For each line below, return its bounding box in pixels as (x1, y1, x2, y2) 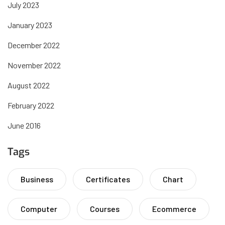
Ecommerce (152, 204, 196, 214)
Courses (90, 204, 120, 214)
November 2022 (8, 60, 61, 70)
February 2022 (8, 100, 54, 110)
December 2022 (8, 40, 60, 50)
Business (21, 174, 53, 184)
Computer (21, 204, 57, 214)
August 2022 (8, 80, 50, 90)
